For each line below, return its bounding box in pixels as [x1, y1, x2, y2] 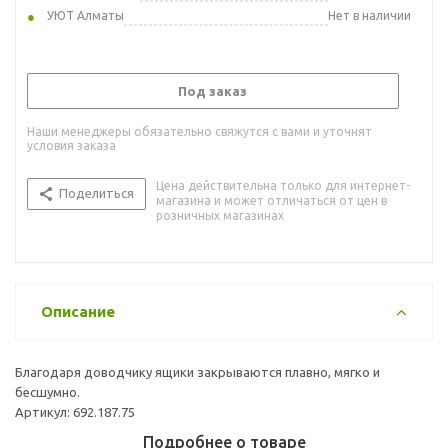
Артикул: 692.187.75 [15, 404, 135, 419]
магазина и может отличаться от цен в [156, 193, 387, 207]
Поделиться [59, 185, 134, 200]
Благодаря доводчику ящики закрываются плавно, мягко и [15, 364, 380, 379]
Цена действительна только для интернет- [156, 178, 410, 192]
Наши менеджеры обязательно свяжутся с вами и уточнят [27, 124, 372, 138]
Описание [41, 302, 115, 320]
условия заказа [27, 138, 116, 152]
